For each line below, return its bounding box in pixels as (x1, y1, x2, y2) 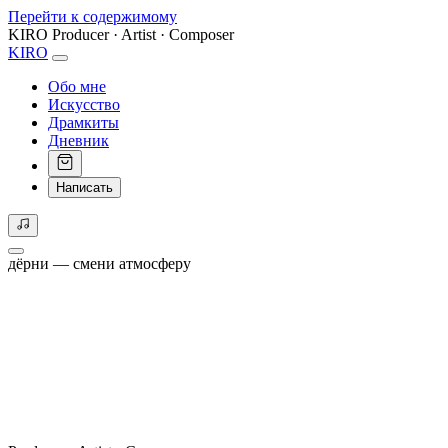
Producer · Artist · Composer (52, 26, 234, 43)
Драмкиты (48, 114, 119, 131)
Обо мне (48, 78, 106, 95)
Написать (56, 180, 113, 195)
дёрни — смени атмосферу (8, 255, 191, 272)
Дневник (48, 132, 109, 149)
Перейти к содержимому (8, 8, 177, 25)
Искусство (48, 96, 120, 113)
